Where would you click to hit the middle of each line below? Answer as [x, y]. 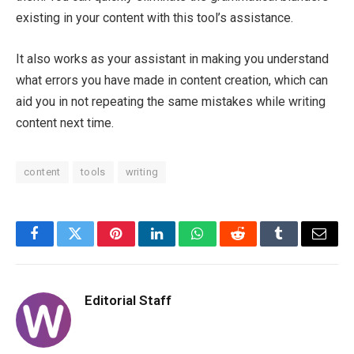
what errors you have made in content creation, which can [172, 80]
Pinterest [140, 245]
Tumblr [299, 245]
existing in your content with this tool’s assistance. [156, 18]
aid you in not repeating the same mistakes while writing [171, 101]
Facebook [61, 245]
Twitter [94, 245]
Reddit [256, 245]
